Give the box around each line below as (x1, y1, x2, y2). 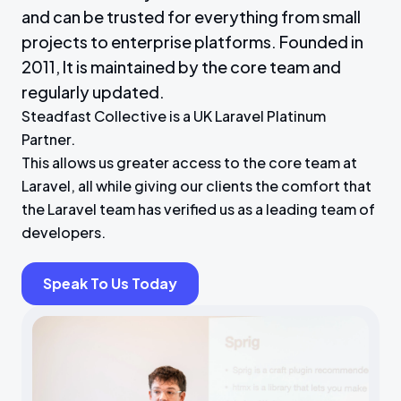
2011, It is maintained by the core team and (21, 56, 341, 77)
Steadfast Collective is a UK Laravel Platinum (21, 107, 326, 125)
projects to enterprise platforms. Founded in (21, 31, 363, 52)
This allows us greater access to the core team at (21, 153, 357, 172)
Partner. (21, 130, 75, 149)
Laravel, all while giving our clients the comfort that (21, 176, 371, 195)
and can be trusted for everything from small (21, 6, 361, 27)
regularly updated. (21, 81, 165, 102)
